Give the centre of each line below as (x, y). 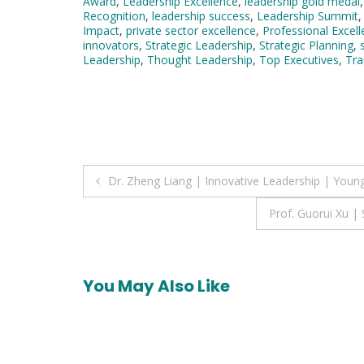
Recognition (114, 15)
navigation (151, 214)
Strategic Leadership (199, 45)
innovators (111, 45)
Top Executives (299, 59)
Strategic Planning (306, 45)
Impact (101, 30)
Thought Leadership (200, 59)
